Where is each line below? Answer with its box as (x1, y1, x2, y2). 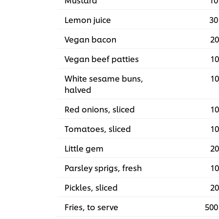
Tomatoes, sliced (65, 123, 131, 134)
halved (65, 84, 91, 95)
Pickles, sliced (65, 181, 118, 193)
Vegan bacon (65, 33, 116, 45)
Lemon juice (65, 14, 111, 25)
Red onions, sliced (65, 103, 135, 115)
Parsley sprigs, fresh (65, 162, 142, 174)
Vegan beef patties (65, 53, 139, 65)
